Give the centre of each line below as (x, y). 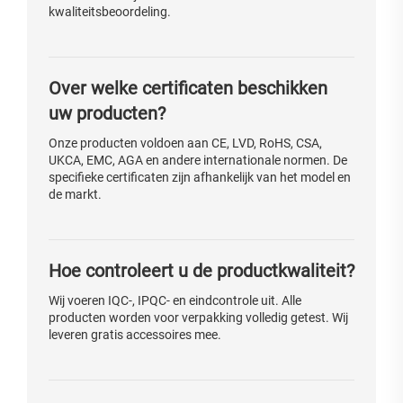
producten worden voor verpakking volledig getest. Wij (198, 318)
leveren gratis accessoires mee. (135, 335)
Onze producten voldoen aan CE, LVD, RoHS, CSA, (185, 143)
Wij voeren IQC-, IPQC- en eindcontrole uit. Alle (175, 301)
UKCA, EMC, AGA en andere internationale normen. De (198, 161)
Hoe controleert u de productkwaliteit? (201, 271)
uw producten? (107, 114)
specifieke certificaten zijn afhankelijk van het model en (200, 178)
